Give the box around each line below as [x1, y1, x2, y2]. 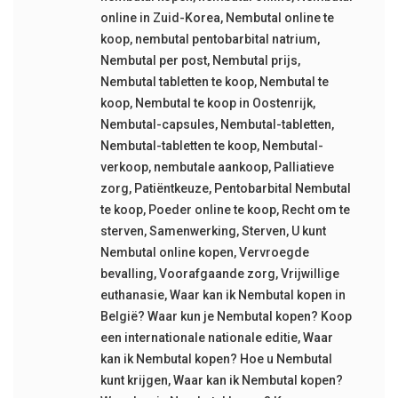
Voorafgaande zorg [158, 267, 275, 282]
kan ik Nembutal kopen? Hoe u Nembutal [99, 352, 332, 367]
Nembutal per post [99, 53, 207, 68]
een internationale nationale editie [99, 330, 298, 346]
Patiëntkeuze [133, 181, 209, 196]
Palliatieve [273, 160, 334, 175]
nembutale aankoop [153, 160, 268, 175]
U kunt [291, 224, 326, 239]
